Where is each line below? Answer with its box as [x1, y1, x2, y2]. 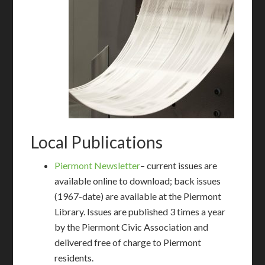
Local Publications [31, 132, 163, 153]
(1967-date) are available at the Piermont [54, 190, 222, 202]
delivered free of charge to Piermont [54, 237, 202, 248]
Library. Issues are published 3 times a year [54, 206, 226, 218]
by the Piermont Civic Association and [54, 221, 209, 233]
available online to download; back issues [54, 175, 221, 187]
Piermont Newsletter [54, 160, 141, 172]
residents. [54, 252, 94, 264]
